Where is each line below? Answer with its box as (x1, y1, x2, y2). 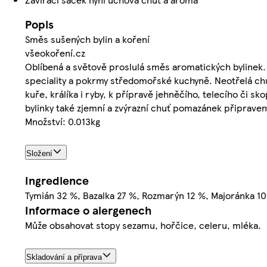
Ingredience (25, 172, 89, 189)
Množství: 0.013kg (25, 114, 100, 129)
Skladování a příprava (26, 253, 102, 262)
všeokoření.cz (25, 46, 85, 60)
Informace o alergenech (25, 202, 151, 219)
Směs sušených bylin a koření (25, 32, 150, 46)
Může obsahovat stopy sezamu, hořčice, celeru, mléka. (25, 218, 261, 232)
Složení (26, 149, 52, 159)
